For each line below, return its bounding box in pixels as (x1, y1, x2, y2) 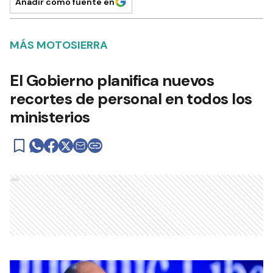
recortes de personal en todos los (10, 88, 252, 109)
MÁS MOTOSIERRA (10, 38, 108, 52)
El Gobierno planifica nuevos (10, 70, 214, 91)
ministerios (10, 107, 90, 127)
